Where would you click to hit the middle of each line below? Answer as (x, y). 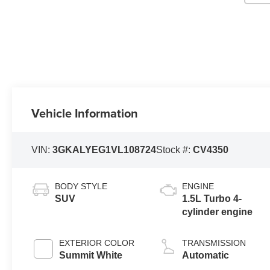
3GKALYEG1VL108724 (105, 149)
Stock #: (175, 149)
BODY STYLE (81, 186)
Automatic (206, 255)
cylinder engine (218, 212)
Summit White (91, 255)
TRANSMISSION (214, 243)
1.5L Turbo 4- (212, 198)
